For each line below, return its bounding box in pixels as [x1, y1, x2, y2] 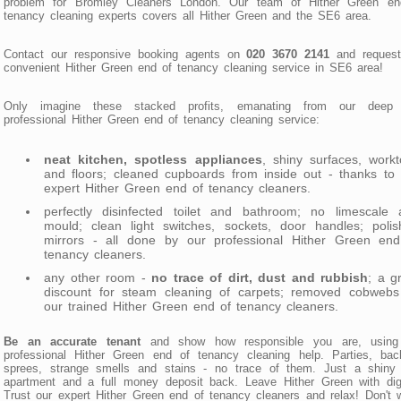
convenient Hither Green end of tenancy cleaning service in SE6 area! [4, 60, 383, 74]
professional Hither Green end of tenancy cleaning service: [4, 112, 320, 126]
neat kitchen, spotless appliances [44, 151, 262, 166]
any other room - [44, 269, 151, 285]
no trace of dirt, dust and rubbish [151, 269, 368, 285]
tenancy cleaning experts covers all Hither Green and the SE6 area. [4, 8, 371, 22]
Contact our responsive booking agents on [4, 47, 247, 61]
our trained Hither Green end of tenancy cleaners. [44, 298, 338, 313]
